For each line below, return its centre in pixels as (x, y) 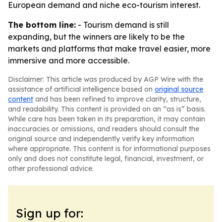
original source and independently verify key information (101, 139)
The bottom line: (42, 25)
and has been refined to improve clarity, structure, (117, 99)
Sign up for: (50, 213)
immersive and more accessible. (69, 60)
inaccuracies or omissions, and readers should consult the (104, 129)
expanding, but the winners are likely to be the (96, 37)
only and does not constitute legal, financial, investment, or (106, 159)
